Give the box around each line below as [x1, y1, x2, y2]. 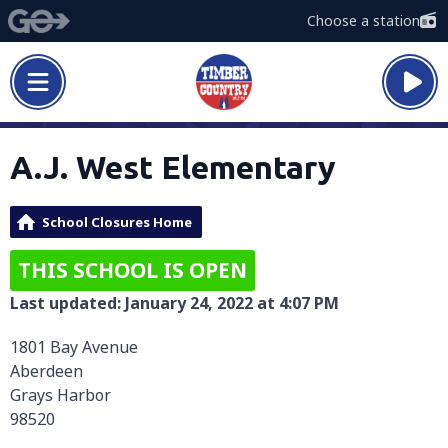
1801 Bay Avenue [10, 336, 138, 358]
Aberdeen [10, 360, 83, 382]
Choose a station [307, 11, 420, 30]
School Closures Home [42, 213, 192, 231]
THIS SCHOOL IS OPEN [18, 256, 247, 284]
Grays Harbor [10, 384, 111, 406]
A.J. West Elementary [10, 149, 336, 185]
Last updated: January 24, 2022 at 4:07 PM [10, 292, 339, 314]
